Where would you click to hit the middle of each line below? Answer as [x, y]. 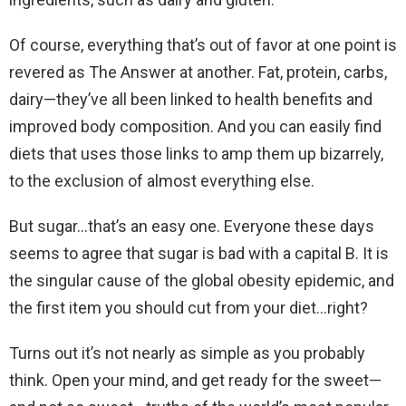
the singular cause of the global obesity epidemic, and [202, 281]
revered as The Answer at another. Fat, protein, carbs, [198, 72]
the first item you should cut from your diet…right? [188, 308]
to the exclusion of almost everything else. [162, 181]
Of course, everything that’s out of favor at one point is [203, 45]
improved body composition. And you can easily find [195, 127]
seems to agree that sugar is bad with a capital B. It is [199, 254]
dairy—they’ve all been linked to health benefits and [191, 100]
